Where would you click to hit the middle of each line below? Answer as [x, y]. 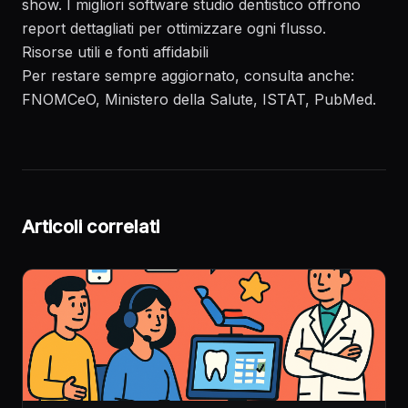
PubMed [343, 99]
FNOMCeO [59, 99]
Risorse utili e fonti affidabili [115, 52]
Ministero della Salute [179, 99]
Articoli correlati [91, 227]
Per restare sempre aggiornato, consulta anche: [188, 76]
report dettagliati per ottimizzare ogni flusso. [174, 28]
